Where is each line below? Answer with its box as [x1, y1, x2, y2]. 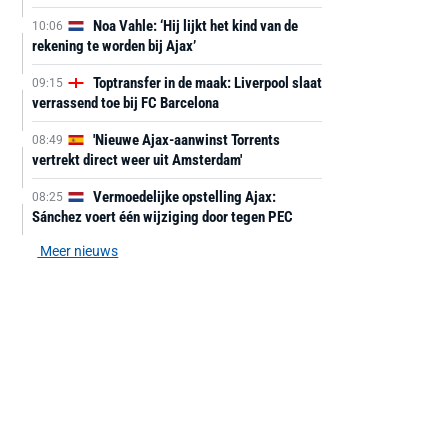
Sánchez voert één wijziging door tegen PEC [31, 208, 293, 226]
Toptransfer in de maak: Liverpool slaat [89, 74, 322, 92]
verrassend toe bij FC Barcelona [31, 94, 219, 112]
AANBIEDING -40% [180, 434, 265, 445]
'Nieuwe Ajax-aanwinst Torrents [89, 131, 280, 149]
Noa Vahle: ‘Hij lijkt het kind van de [89, 17, 298, 35]
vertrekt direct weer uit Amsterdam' [31, 151, 242, 169]
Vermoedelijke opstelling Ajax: [89, 188, 276, 206]
